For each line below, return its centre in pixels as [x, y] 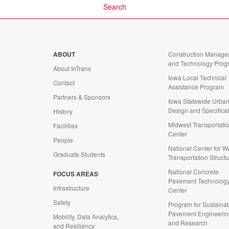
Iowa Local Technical [197, 77]
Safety [62, 202]
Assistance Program [196, 87]
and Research [188, 223]
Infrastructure [71, 188]
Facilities [65, 125]
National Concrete [193, 171]
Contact [64, 83]
